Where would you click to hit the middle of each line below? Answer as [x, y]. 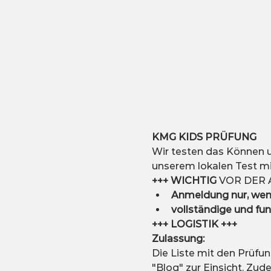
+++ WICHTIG [184, 181]
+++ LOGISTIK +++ [194, 224]
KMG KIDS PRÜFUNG [204, 137]
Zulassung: [178, 239]
